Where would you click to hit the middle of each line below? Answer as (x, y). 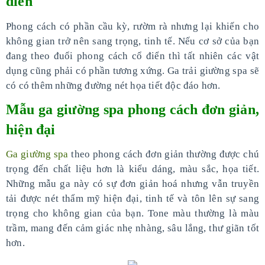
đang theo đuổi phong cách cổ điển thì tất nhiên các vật (132, 56)
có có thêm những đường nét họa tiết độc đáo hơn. (113, 85)
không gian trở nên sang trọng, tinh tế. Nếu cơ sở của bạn (132, 41)
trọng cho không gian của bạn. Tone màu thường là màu (132, 213)
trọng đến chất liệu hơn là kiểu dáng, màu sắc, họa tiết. (132, 169)
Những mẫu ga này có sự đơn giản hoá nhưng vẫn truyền (132, 184)
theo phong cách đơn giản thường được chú (164, 154)
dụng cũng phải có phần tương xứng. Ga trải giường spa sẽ (132, 71)
